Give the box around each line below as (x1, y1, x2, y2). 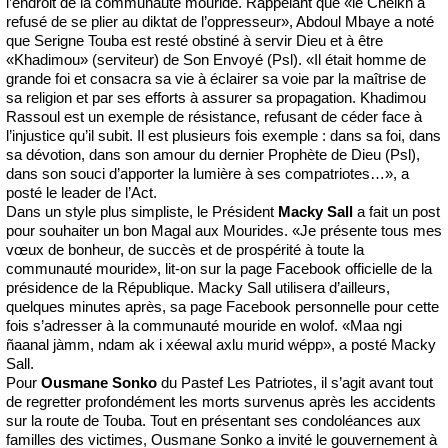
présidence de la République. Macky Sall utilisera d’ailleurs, (6, 278, 390, 296)
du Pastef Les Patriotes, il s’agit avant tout (157, 373, 433, 391)
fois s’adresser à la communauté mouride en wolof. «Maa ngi (6, 316, 402, 334)
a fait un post (353, 202, 440, 220)
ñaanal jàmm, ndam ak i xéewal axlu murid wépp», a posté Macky (6, 335, 436, 353)
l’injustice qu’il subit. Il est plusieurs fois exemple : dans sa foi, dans (6, 126, 441, 144)
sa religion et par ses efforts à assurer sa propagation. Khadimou (6, 88, 426, 106)
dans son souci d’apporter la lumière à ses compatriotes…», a (6, 164, 409, 182)
